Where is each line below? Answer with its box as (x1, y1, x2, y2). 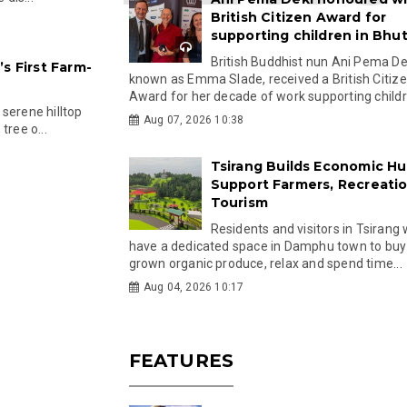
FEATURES (128, 350, 234, 372)
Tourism (210, 194, 268, 211)
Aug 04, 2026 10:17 (143, 281, 244, 293)
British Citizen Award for (210, 9, 387, 25)
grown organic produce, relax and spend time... (128, 256, 402, 271)
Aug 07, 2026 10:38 (143, 114, 244, 126)
